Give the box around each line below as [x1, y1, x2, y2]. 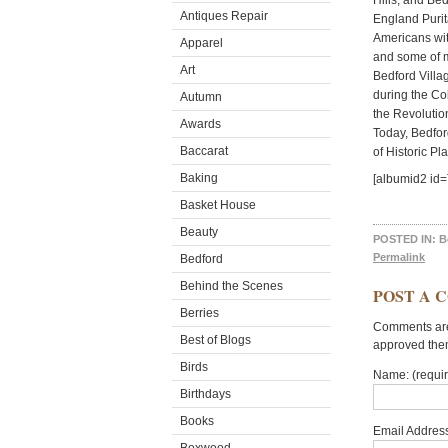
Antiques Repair [180, 9, 268, 23]
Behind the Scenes [180, 279, 283, 293]
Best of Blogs [180, 333, 251, 347]
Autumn [180, 90, 222, 104]
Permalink [373, 251, 425, 263]
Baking [180, 171, 218, 185]
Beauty [180, 225, 218, 239]
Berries [180, 306, 219, 320]
